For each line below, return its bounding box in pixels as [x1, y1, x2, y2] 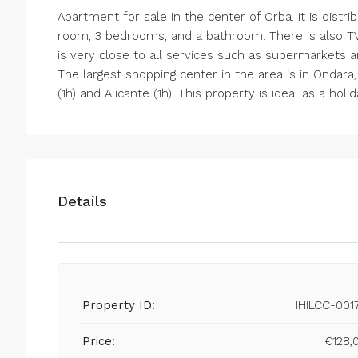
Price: [82, 334, 115, 349]
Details [58, 192, 107, 209]
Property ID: [82, 298, 155, 313]
